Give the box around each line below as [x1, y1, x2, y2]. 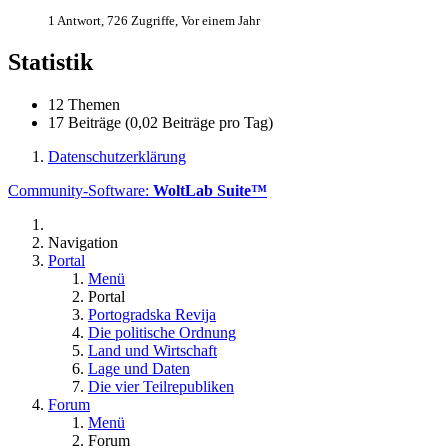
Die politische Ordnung [88, 323, 236, 341]
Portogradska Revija [88, 305, 216, 323]
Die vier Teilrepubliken [88, 377, 234, 395]
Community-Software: [8, 181, 153, 199]
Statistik [8, 48, 93, 75]
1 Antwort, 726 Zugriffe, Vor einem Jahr [48, 12, 260, 28]
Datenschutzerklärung [48, 147, 186, 165]
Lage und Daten [88, 359, 190, 377]
